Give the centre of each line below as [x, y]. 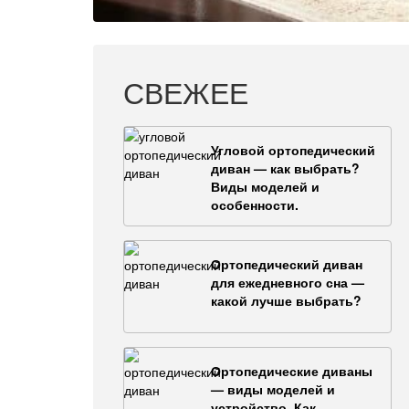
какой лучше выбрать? [286, 300]
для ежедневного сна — [288, 282]
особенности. [255, 204]
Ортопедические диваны [292, 370]
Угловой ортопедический [293, 149]
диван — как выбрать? [285, 168]
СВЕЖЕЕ [186, 91]
